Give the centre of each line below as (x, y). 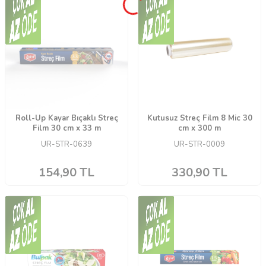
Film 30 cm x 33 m (66, 128)
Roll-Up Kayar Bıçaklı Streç (66, 118)
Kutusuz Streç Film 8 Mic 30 (199, 118)
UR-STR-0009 (199, 144)
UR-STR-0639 (66, 144)
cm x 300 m (199, 128)
